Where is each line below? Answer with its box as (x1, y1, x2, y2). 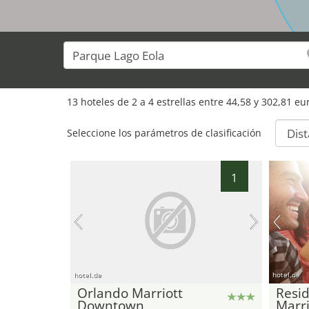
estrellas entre (154, 95, 226, 108)
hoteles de (78, 95, 132, 108)
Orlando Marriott (77, 283, 183, 302)
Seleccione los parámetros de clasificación (67, 126, 261, 139)
